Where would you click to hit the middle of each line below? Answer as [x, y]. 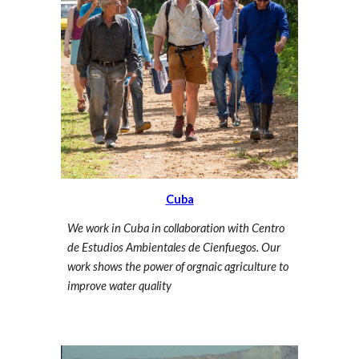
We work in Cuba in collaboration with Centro [176, 228]
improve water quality [121, 285]
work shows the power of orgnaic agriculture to [178, 266]
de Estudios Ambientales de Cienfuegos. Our [174, 247]
